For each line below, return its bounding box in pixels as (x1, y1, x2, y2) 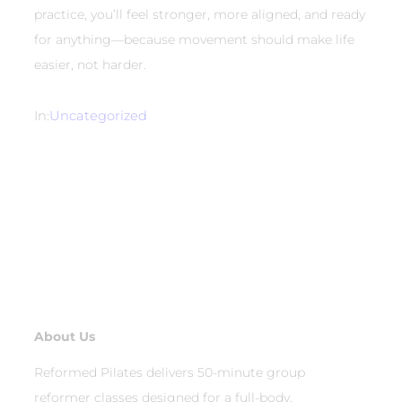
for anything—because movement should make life (34, 31, 354, 48)
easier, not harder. (34, 56, 146, 73)
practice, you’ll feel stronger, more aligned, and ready (34, 5, 365, 22)
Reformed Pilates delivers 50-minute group (34, 364, 305, 381)
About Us (34, 328, 95, 345)
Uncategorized (49, 107, 147, 124)
